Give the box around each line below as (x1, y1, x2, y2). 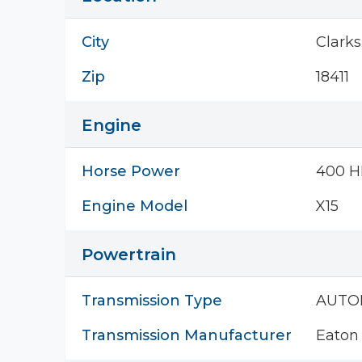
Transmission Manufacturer (82, 326, 292, 344)
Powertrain (82, 245, 176, 264)
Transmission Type (82, 292, 222, 309)
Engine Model (82, 197, 187, 215)
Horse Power (82, 162, 180, 180)
